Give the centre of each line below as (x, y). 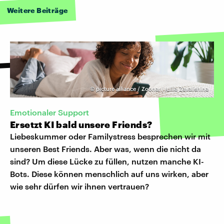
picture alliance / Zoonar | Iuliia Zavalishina (152, 88)
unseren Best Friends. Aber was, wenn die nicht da (105, 148)
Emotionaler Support (49, 112)
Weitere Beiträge (37, 10)
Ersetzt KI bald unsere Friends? (81, 124)
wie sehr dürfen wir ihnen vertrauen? (79, 186)
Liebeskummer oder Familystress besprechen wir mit (110, 136)
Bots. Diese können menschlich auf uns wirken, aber (109, 173)
